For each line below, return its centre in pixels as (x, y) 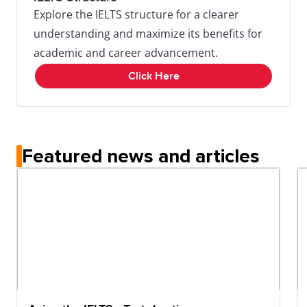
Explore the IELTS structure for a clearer (136, 14)
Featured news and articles (141, 156)
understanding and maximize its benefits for (148, 34)
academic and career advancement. (126, 53)
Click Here (153, 76)
